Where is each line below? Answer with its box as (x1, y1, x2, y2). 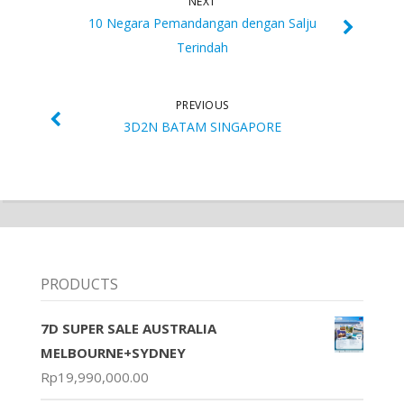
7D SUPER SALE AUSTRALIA (40, 319, 216, 338)
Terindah (176, 38, 228, 56)
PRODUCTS (40, 274, 118, 295)
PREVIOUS (175, 96, 229, 113)
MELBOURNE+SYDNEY (40, 344, 186, 363)
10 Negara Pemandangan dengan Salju (87, 14, 317, 32)
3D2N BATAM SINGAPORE (123, 117, 281, 135)
